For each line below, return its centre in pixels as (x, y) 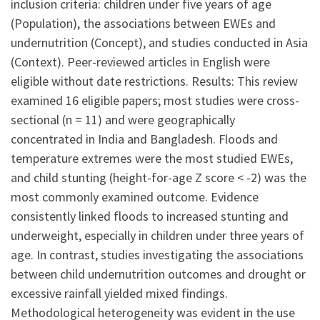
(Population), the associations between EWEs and (143, 23)
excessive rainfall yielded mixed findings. (119, 293)
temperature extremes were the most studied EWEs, (152, 158)
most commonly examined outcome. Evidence (135, 196)
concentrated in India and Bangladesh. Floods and (144, 139)
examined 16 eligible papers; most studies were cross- (155, 100)
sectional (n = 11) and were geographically (123, 119)
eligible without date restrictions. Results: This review (154, 81)
